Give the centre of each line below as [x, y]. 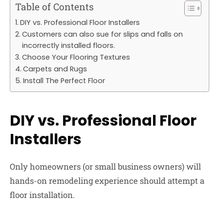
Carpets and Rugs [55, 69]
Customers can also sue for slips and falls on [102, 34]
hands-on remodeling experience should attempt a [107, 181]
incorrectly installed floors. [68, 46]
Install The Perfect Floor [64, 81]
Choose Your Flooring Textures [76, 57]
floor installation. [42, 195]
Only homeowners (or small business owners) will [105, 167]
